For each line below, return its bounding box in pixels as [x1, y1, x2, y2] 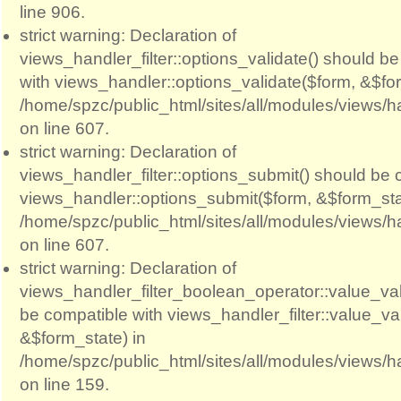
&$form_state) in [20, 328, 146, 347]
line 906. [20, 2, 85, 21]
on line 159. [20, 374, 109, 394]
